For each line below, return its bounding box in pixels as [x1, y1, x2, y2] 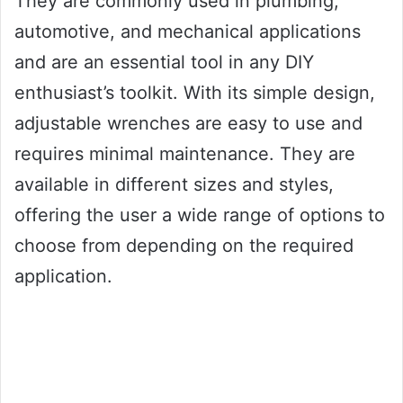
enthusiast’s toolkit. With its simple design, [14, 81, 375, 103]
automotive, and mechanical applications [14, 20, 361, 42]
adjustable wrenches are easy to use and [14, 112, 363, 134]
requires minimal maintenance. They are [14, 142, 355, 165]
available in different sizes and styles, [14, 173, 334, 195]
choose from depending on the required [14, 234, 354, 256]
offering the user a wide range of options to [14, 203, 385, 226]
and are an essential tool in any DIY [14, 50, 314, 73]
